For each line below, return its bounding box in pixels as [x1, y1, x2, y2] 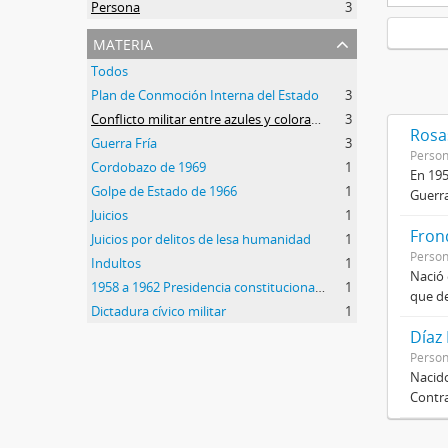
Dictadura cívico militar [91, 301, 226, 320]
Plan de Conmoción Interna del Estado [91, 85, 319, 104]
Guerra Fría [91, 133, 157, 152]
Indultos [91, 253, 141, 272]
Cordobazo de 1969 [91, 157, 206, 176]
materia [93, 28, 153, 56]
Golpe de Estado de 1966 [91, 181, 237, 200]
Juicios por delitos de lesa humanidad [91, 229, 311, 248]
